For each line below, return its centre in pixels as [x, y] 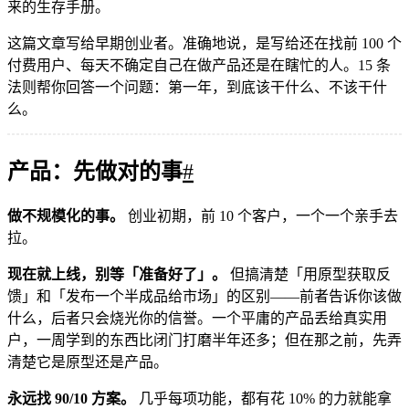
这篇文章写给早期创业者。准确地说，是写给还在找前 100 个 [204, 43]
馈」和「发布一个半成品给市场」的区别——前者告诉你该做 [204, 296]
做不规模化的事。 [66, 215]
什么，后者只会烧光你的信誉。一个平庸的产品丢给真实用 [197, 318]
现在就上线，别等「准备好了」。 [117, 274]
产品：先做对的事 [95, 171]
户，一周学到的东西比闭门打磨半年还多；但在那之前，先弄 [204, 340]
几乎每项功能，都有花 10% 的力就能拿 [263, 398]
